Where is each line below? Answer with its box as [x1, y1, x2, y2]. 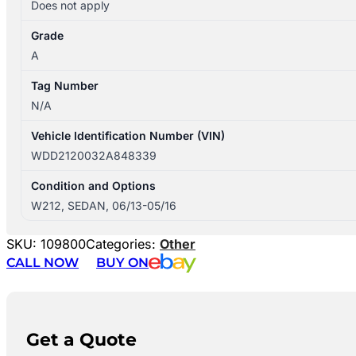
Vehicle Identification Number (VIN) [31, 129, 226, 143]
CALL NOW [6, 254, 79, 271]
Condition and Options [31, 179, 157, 193]
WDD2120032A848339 [31, 149, 157, 163]
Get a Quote [25, 328, 137, 350]
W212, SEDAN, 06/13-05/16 [31, 199, 177, 213]
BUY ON [96, 254, 149, 271]
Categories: [86, 236, 160, 253]
